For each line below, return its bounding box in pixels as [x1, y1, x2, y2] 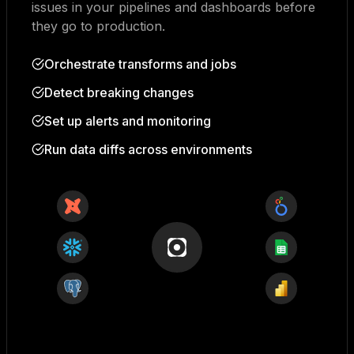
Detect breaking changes [44, 85, 194, 101]
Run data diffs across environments [44, 141, 252, 158]
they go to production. [32, 18, 165, 35]
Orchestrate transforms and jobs [44, 56, 236, 73]
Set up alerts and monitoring [44, 113, 211, 130]
